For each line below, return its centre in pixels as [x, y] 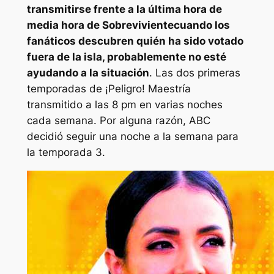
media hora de [64, 25]
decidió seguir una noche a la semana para [132, 136]
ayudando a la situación [88, 72]
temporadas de [66, 88]
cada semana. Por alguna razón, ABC [118, 120]
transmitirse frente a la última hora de [124, 9]
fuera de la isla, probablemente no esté [126, 57]
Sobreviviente [138, 25]
